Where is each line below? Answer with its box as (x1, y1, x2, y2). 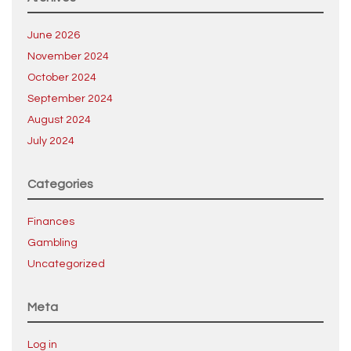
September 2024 (27, 92, 113, 104)
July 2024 (27, 135, 74, 147)
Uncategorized (27, 258, 105, 270)
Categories (27, 177, 93, 190)
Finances (27, 215, 74, 227)
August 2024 (27, 114, 91, 125)
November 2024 (27, 50, 109, 62)
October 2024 (27, 71, 96, 83)
